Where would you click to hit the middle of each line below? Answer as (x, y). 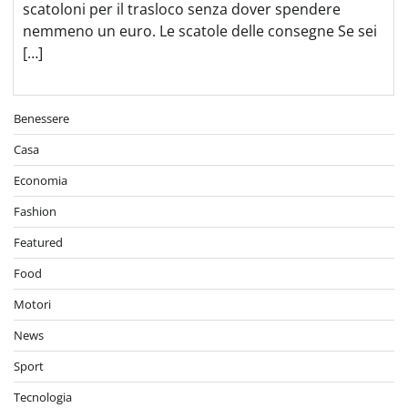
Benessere (41, 118)
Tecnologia (43, 397)
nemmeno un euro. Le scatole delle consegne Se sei (200, 31)
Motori (32, 304)
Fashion (35, 211)
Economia (41, 180)
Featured (38, 242)
